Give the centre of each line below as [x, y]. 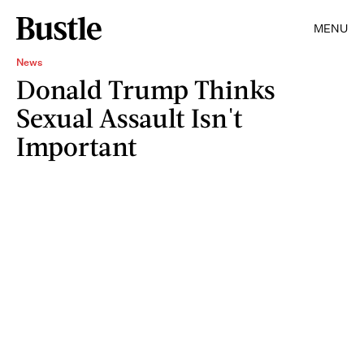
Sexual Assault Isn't [130, 117]
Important [77, 146]
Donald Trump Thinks [146, 89]
